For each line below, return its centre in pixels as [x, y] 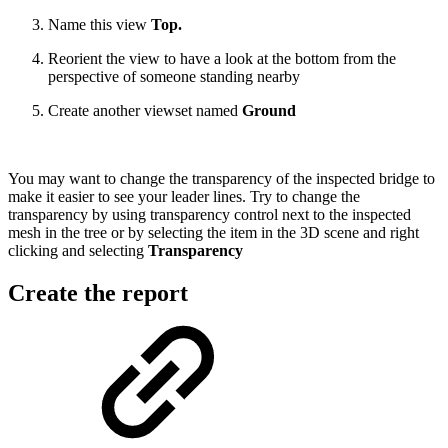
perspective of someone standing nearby [174, 76]
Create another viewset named [145, 110]
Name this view [99, 24]
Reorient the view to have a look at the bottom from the [222, 58]
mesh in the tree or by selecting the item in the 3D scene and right [213, 232]
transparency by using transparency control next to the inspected [209, 214]
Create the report [98, 292]
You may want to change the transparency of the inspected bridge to [221, 178]
